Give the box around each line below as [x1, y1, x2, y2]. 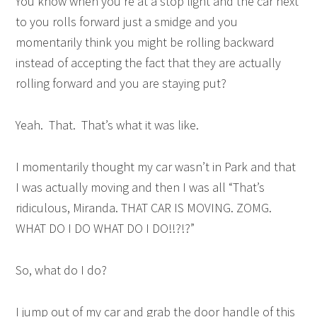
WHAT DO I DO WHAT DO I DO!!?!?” [16, 220, 195, 236]
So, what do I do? [16, 262, 108, 278]
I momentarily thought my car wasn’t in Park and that [16, 158, 296, 175]
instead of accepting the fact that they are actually [16, 54, 282, 71]
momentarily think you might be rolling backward [16, 34, 275, 50]
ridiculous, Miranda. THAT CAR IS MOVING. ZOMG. [16, 200, 272, 216]
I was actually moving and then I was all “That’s [16, 179, 265, 195]
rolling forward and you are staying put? [16, 75, 227, 91]
